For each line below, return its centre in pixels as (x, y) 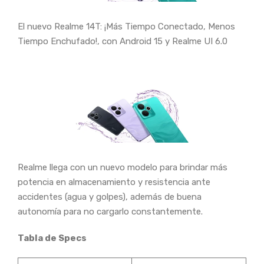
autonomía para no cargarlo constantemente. (113, 212)
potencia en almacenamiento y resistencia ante (114, 182)
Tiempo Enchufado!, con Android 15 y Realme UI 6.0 (123, 42)
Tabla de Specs (52, 238)
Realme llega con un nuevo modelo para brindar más (123, 168)
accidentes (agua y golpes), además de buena (110, 197)
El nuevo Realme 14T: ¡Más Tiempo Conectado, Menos (126, 27)
